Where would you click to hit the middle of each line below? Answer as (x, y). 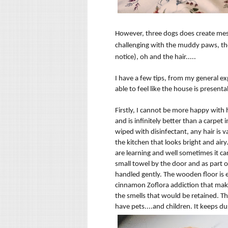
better (172, 121)
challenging (132, 45)
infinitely (148, 121)
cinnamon (130, 185)
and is (125, 121)
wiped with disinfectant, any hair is (169, 132)
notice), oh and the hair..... (156, 57)
